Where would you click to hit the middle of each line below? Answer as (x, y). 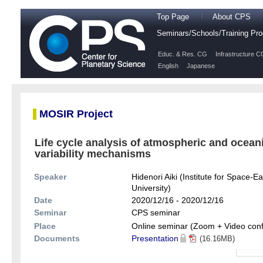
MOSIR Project (76, 114)
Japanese (201, 66)
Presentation (155, 239)
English (168, 66)
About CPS (232, 17)
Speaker (50, 177)
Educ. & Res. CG (183, 54)
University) (151, 188)
